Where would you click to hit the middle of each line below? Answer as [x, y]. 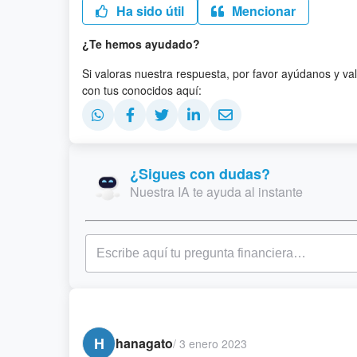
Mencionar [262, 11]
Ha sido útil [149, 11]
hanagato [144, 343]
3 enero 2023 [213, 343]
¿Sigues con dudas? [200, 174]
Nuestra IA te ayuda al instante [216, 192]
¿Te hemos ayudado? [141, 44]
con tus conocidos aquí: [142, 90]
